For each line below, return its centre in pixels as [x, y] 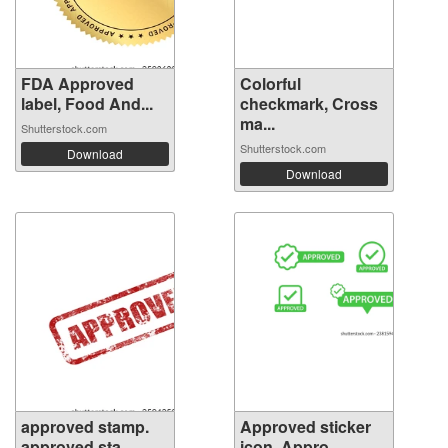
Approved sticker [305, 426]
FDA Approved [77, 83]
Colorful [270, 83]
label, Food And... [87, 103]
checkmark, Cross [309, 103]
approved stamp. [85, 426]
